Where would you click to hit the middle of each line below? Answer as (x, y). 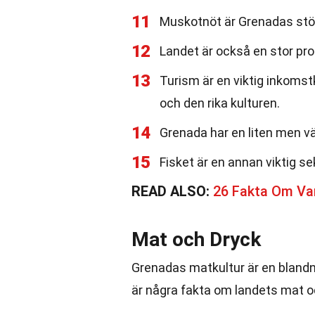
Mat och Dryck (196, 239)
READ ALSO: (172, 191)
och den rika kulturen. (220, 103)
